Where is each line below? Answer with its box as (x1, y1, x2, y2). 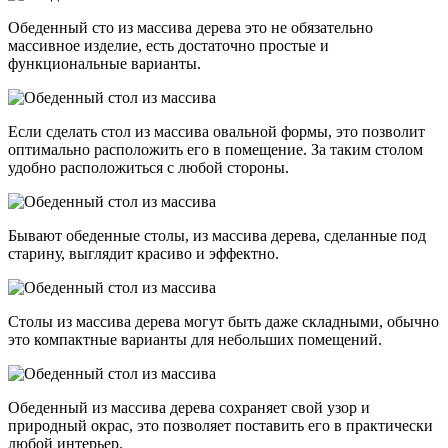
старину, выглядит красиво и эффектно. (8, 245, 279, 263)
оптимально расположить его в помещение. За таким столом (8, 141, 423, 159)
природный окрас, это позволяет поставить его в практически (8, 417, 433, 435)
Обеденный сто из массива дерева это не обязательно (8, 19, 373, 37)
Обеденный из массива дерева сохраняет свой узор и (8, 399, 370, 417)
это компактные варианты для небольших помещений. (8, 331, 382, 349)
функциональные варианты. (8, 55, 201, 73)
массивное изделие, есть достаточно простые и (8, 37, 329, 55)
